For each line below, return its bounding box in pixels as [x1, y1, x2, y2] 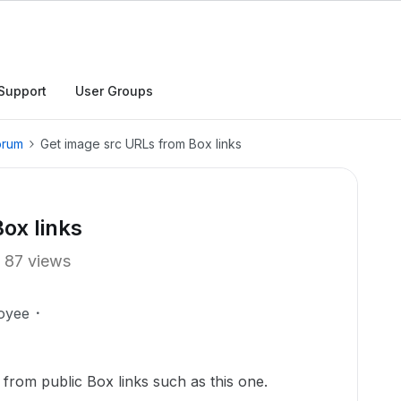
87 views [4, 252, 71, 270]
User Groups [75, 83, 153, 98]
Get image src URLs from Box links [40, 136, 242, 151]
